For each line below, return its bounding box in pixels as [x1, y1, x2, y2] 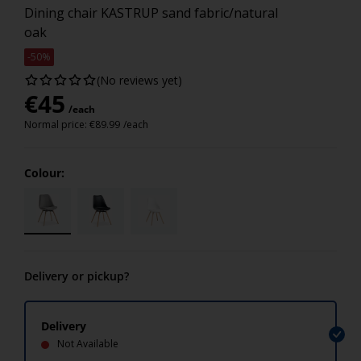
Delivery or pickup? [24, 268, 129, 284]
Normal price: [24, 118, 89, 131]
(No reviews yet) [97, 73, 182, 88]
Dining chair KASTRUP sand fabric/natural [24, 4, 278, 22]
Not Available [57, 337, 118, 351]
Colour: [24, 165, 64, 180]
